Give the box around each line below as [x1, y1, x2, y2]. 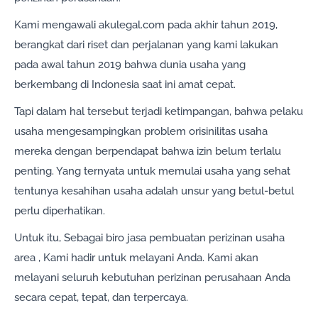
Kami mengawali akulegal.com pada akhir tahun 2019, [14, 18, 278, 32]
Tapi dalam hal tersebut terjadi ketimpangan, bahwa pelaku [14, 105, 303, 119]
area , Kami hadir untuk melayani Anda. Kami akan [14, 251, 258, 265]
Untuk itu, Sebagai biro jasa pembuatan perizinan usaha [14, 231, 285, 245]
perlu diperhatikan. [14, 204, 105, 218]
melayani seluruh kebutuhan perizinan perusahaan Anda [14, 271, 290, 285]
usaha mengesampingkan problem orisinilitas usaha [14, 125, 268, 138]
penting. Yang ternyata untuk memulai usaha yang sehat [14, 165, 290, 178]
